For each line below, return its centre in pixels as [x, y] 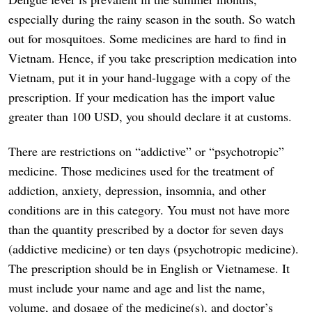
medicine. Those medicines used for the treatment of [141, 171]
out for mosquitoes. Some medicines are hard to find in [147, 39]
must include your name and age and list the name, [137, 288]
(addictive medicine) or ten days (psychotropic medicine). [154, 249]
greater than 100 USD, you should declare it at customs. [150, 117]
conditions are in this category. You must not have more [149, 210]
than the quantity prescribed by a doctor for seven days [146, 229]
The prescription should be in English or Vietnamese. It [149, 268]
